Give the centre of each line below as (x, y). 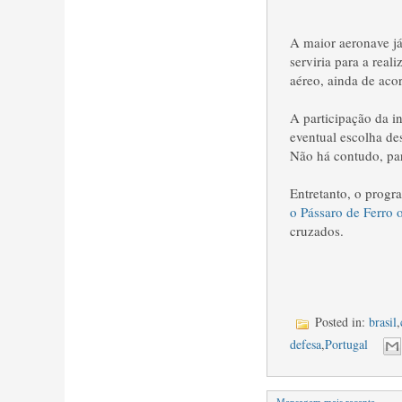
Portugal (346, 345)
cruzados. (317, 231)
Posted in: (340, 322)
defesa (306, 345)
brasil (383, 322)
